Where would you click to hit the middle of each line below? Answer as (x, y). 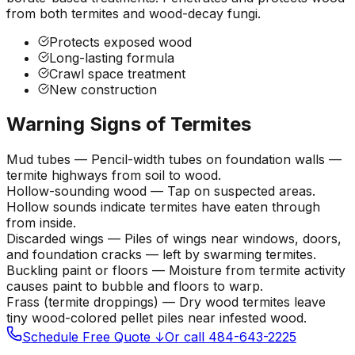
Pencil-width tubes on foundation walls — (216, 160)
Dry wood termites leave (252, 302)
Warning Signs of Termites (129, 124)
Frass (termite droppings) (82, 302)
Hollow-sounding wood (76, 191)
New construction (103, 89)
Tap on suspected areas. (241, 191)
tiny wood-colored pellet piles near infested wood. (157, 318)
